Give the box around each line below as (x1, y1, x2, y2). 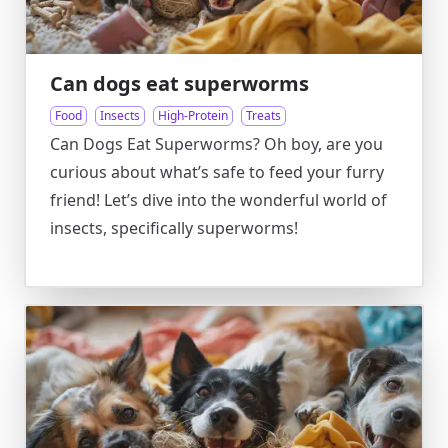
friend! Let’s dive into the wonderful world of (50, 189, 387, 211)
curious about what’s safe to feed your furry (50, 161, 384, 183)
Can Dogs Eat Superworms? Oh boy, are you (50, 133, 383, 155)
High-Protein (158, 107, 228, 124)
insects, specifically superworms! (50, 217, 298, 239)
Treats (246, 107, 281, 124)
